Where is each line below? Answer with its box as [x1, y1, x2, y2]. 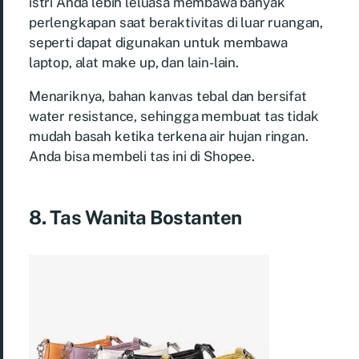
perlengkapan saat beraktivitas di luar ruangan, [29, 14, 324, 30]
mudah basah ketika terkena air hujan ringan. [29, 127, 309, 144]
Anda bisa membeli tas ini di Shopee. [29, 147, 255, 164]
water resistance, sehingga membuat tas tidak [29, 107, 319, 124]
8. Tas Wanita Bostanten [29, 205, 242, 228]
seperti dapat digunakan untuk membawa [29, 34, 288, 50]
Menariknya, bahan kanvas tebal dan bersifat [29, 87, 307, 104]
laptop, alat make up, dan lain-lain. [29, 54, 239, 71]
